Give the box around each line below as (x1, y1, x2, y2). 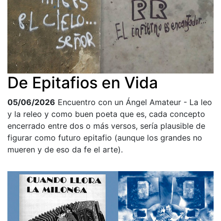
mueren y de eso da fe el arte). (7, 144, 123, 154)
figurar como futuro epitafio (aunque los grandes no (7, 132, 202, 143)
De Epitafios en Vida (7, 73, 158, 92)
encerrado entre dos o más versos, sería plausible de (7, 120, 205, 131)
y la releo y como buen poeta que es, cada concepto (7, 109, 205, 119)
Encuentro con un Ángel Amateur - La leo (58, 97, 212, 107)
